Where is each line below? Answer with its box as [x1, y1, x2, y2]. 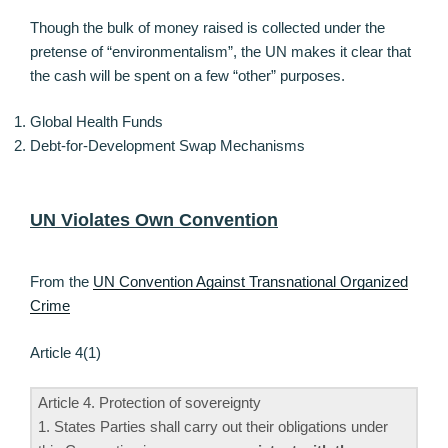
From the [30, 273, 93, 291]
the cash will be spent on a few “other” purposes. [30, 66, 345, 84]
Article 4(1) [30, 343, 101, 361]
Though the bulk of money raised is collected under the [30, 18, 385, 36]
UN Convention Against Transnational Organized [93, 273, 408, 291]
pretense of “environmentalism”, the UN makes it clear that [30, 42, 411, 60]
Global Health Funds [30, 113, 163, 131]
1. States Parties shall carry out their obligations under [38, 418, 388, 436]
